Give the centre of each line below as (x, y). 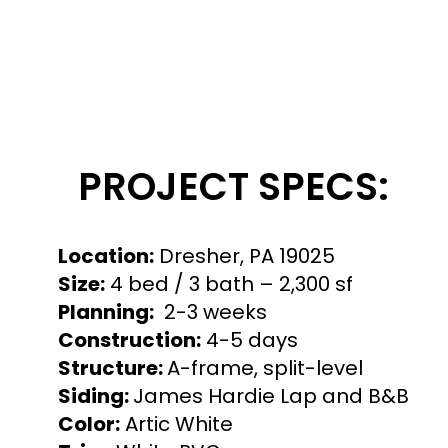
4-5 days (249, 339)
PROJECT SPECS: (233, 186)
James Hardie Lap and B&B (271, 395)
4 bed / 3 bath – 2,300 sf (229, 283)
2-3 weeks (210, 311)
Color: (89, 423)
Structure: (112, 367)
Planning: (106, 311)
